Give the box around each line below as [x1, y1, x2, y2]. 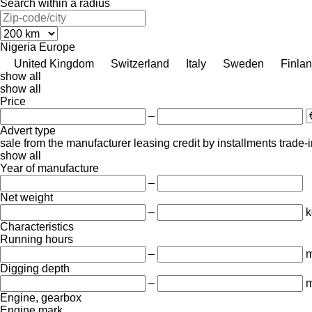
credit [173, 136, 200, 149]
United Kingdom [14, 57, 94, 70]
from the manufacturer [24, 136, 131, 149]
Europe [39, 40, 75, 53]
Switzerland [111, 57, 169, 70]
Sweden [223, 57, 264, 70]
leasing [134, 136, 170, 149]
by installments [203, 136, 276, 149]
